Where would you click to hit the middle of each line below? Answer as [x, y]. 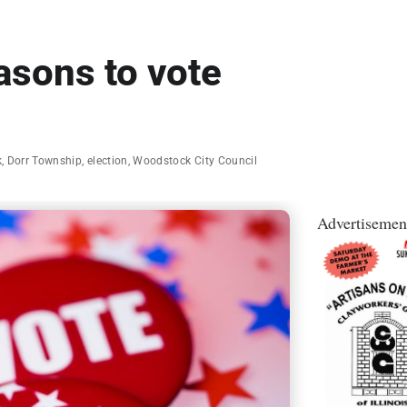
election [107, 161]
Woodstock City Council [195, 161]
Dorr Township [45, 161]
